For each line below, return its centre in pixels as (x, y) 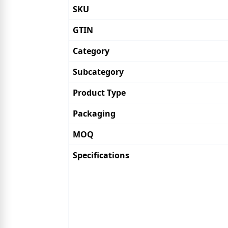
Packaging (94, 113)
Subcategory (98, 72)
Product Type (99, 93)
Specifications (101, 155)
